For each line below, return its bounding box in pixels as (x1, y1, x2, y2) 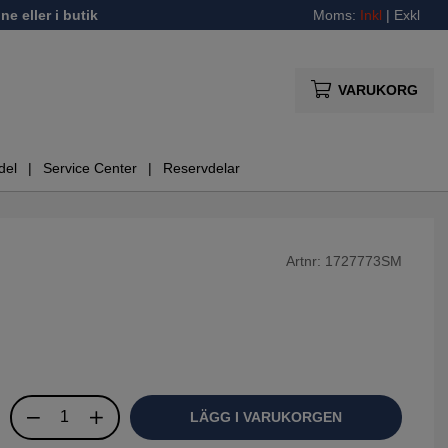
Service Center (43, 160, 137, 177)
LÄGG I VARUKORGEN (189, 408, 342, 425)
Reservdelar (163, 160, 240, 177)
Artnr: (285, 253, 325, 269)
